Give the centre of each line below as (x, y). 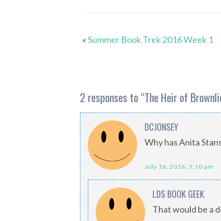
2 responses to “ (112, 97)
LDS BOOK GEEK (178, 194)
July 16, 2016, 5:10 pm (179, 167)
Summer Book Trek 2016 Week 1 (150, 40)
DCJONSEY (161, 127)
